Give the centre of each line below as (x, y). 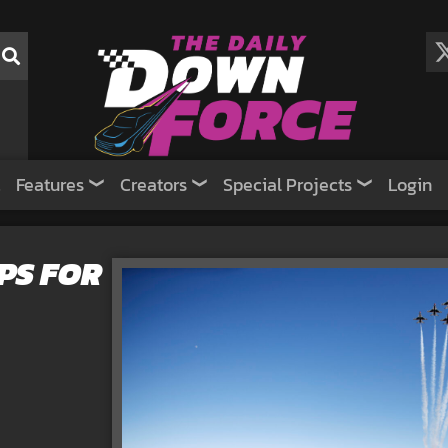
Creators (153, 184)
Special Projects (287, 184)
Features (50, 184)
